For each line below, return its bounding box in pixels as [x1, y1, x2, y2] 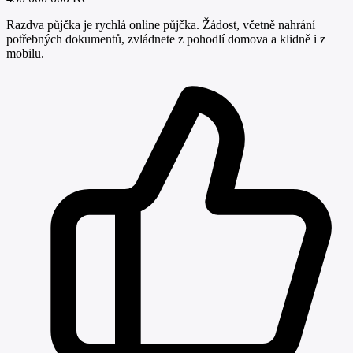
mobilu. [6, 46, 44, 60]
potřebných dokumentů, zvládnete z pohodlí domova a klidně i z [6, 32, 325, 46]
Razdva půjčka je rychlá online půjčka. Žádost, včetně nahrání [6, 17, 315, 32]
